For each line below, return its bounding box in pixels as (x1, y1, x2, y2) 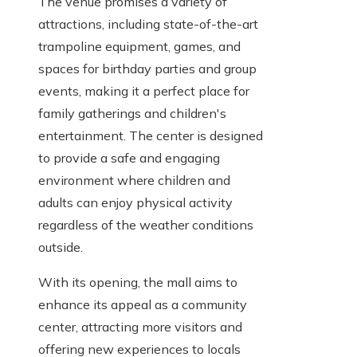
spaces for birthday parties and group (38, 61, 257, 77)
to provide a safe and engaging (38, 150, 220, 167)
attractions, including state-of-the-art (38, 16, 258, 33)
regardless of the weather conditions (38, 217, 253, 233)
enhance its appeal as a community (38, 296, 247, 313)
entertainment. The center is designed (38, 127, 263, 144)
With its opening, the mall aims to (38, 274, 237, 291)
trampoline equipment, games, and (38, 38, 241, 55)
